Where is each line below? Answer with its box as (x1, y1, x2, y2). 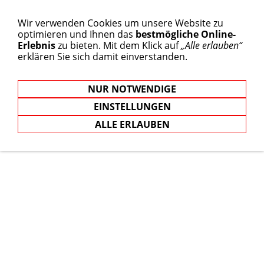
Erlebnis (18, 39, 55, 52)
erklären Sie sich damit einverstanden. (18, 50, 187, 63)
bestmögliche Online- (136, 28, 236, 41)
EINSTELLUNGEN (93, 100, 171, 113)
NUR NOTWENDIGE (88, 82, 176, 95)
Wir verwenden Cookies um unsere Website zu (18, 16, 223, 29)
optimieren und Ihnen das (18, 28, 136, 41)
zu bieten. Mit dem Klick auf (55, 39, 181, 52)
